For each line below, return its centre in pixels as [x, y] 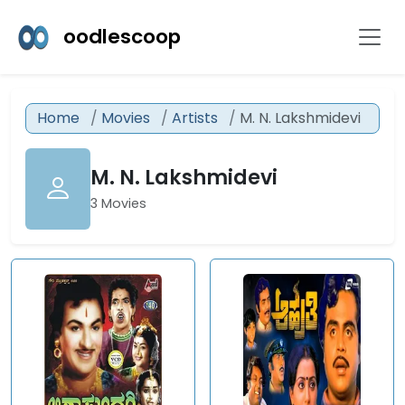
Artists [195, 118]
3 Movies [118, 203]
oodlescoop [122, 37]
